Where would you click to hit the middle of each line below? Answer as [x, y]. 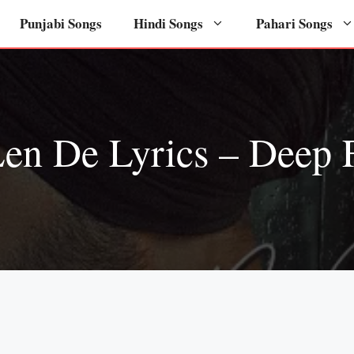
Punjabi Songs [61, 23]
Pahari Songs [294, 23]
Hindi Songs [168, 23]
